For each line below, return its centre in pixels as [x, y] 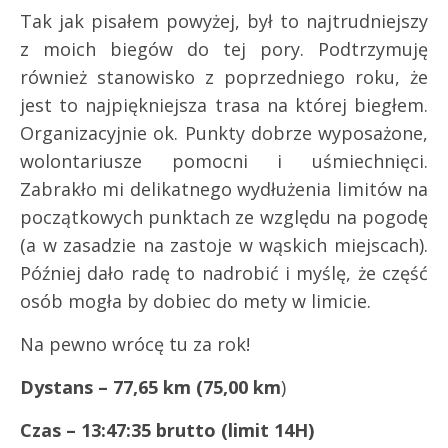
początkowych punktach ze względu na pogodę [224, 217]
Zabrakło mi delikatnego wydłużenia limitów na [224, 189]
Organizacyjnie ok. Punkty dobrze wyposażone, [224, 133]
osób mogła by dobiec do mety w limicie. [195, 301]
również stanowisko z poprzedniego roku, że [224, 77]
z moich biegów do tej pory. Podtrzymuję [224, 49]
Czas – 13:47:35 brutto [118, 430]
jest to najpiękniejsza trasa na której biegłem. [224, 105]
